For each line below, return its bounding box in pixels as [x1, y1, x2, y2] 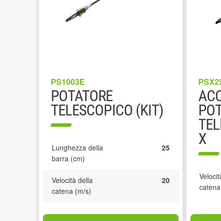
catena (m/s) [52, 186, 91, 196]
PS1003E [51, 76, 85, 87]
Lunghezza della [52, 143, 103, 152]
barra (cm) [52, 153, 85, 163]
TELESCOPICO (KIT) [51, 101, 164, 119]
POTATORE [51, 87, 113, 105]
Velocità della [52, 175, 93, 185]
